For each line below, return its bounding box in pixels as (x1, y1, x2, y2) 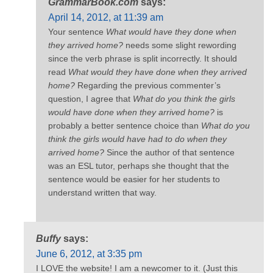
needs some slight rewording (123, 40, 236, 50)
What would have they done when (106, 26, 236, 37)
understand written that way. (48, 187, 157, 197)
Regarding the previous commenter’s (75, 80, 221, 90)
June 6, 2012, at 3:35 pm (36, 249, 142, 260)
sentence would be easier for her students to (48, 174, 220, 184)
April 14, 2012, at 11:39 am (48, 12, 163, 23)
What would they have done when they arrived (68, 66, 247, 77)
